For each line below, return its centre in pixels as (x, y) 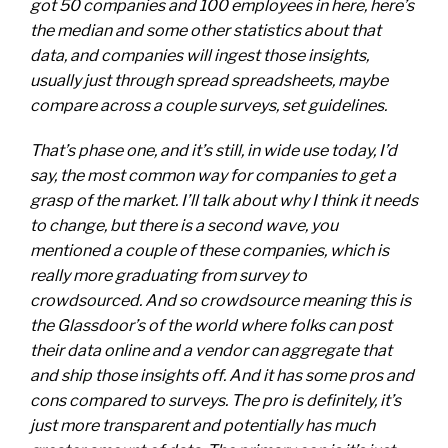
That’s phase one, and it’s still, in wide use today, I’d (213, 150)
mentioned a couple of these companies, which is (209, 250)
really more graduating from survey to (168, 275)
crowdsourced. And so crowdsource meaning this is (220, 300)
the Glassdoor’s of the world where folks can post (211, 325)
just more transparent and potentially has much (202, 425)
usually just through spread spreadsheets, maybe (209, 80)
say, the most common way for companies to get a (213, 175)
